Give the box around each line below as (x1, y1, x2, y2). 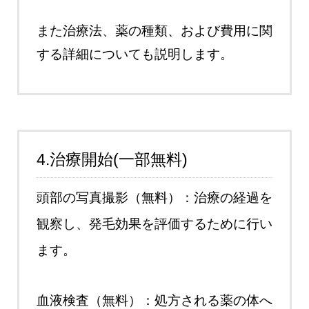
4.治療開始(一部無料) (37, 150, 188, 168)
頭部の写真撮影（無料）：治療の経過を (37, 190, 272, 205)
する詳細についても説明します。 (37, 46, 233, 61)
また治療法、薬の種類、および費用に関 (37, 23, 272, 38)
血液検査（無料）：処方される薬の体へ (37, 292, 272, 308)
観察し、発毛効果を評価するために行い (37, 216, 272, 231)
